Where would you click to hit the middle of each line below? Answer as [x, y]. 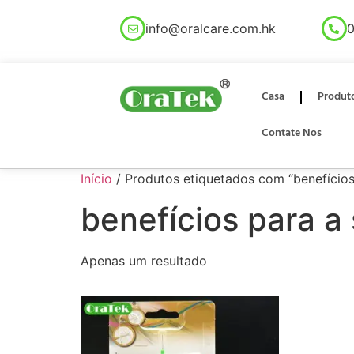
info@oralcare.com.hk [211, 28]
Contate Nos [292, 133]
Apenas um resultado [144, 261]
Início [96, 179]
